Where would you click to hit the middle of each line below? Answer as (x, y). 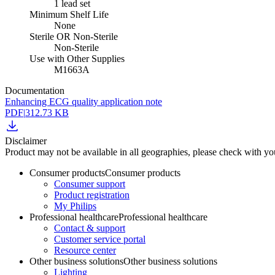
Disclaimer (26, 141)
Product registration (92, 195)
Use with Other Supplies (77, 59)
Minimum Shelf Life (69, 15)
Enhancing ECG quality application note (83, 102)
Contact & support (90, 228)
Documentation (35, 91)
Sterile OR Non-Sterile (74, 37)
